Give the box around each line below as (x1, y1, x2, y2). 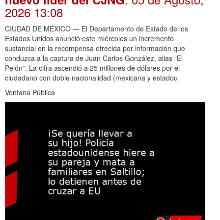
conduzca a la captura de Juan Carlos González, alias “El (5, 53, 183, 63)
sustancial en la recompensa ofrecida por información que (5, 43, 185, 53)
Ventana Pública (5, 87, 55, 97)
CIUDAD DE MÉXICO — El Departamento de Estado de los (5, 23, 188, 33)
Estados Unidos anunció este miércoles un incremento (5, 33, 174, 43)
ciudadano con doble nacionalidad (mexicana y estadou (5, 72, 178, 82)
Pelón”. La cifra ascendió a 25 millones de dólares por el (5, 62, 180, 73)
